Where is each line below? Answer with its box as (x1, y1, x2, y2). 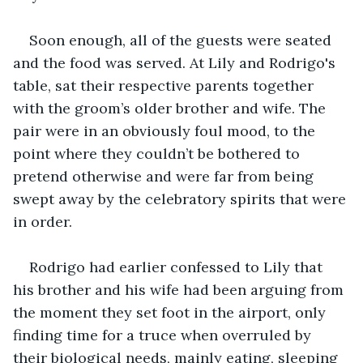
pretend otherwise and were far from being (13, 166, 318, 186)
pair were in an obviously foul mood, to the (13, 121, 319, 140)
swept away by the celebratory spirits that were (13, 189, 350, 208)
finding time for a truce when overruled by (13, 325, 315, 344)
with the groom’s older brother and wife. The (13, 98, 330, 117)
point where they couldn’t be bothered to (13, 143, 304, 163)
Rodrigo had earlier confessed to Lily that (29, 257, 327, 276)
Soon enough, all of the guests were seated (29, 30, 335, 49)
